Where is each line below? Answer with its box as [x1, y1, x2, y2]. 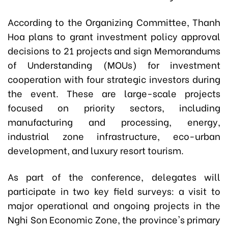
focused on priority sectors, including [8, 100, 220, 115]
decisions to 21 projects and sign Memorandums [8, 43, 220, 58]
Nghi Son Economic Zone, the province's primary [8, 212, 220, 226]
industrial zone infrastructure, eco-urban [8, 129, 220, 143]
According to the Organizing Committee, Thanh [8, 15, 220, 29]
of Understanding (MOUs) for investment [8, 58, 220, 72]
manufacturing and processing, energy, [8, 115, 220, 129]
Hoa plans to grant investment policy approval [8, 29, 220, 43]
